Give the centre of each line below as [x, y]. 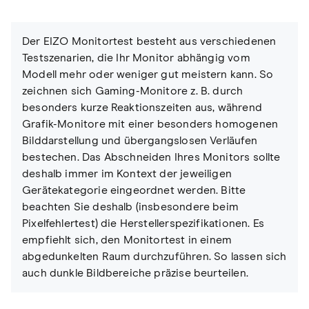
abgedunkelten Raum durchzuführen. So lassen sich [154, 257]
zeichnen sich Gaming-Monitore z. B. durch [133, 91]
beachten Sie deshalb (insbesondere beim [131, 207]
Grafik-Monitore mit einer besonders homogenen [150, 124]
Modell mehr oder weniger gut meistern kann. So [148, 75]
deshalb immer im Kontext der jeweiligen [127, 174]
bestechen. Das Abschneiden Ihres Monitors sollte [151, 158]
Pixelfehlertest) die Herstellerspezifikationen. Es [143, 224]
